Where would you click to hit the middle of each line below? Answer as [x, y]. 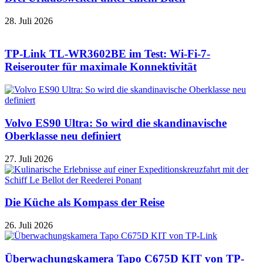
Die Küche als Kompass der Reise [85, 203]
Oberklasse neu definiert [63, 136]
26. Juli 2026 [29, 225]
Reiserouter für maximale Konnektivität [101, 67]
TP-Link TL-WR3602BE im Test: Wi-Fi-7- [107, 54]
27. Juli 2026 [29, 159]
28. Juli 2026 [29, 21]
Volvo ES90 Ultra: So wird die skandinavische [116, 123]
